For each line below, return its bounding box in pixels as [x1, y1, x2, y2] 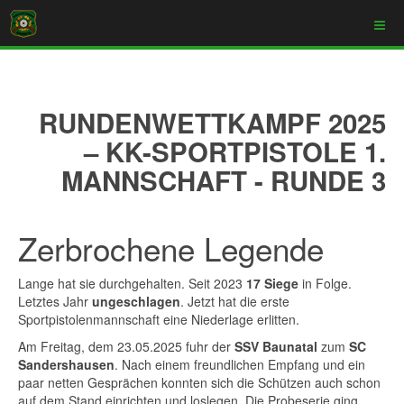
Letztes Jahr [18, 292, 92, 310]
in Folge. [298, 274, 352, 292]
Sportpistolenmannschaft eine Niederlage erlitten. [18, 310, 299, 328]
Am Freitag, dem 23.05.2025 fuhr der [18, 337, 231, 355]
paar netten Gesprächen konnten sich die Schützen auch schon [18, 373, 381, 391]
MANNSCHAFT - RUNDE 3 [61, 161, 386, 199]
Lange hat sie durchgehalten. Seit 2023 [18, 274, 246, 292]
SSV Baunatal [231, 337, 317, 355]
